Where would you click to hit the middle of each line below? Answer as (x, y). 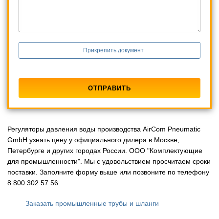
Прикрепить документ (113, 51)
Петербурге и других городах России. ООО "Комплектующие (105, 151)
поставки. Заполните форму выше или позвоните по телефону (108, 172)
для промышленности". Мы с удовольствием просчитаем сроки (109, 162)
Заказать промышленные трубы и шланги (92, 204)
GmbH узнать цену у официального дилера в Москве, (93, 140)
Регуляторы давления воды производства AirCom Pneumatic (104, 129)
